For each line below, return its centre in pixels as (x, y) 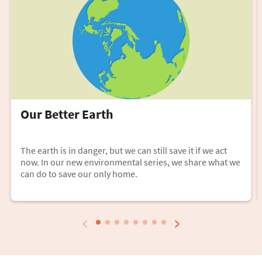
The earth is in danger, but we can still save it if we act (124, 150)
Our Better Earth (67, 114)
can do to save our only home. (79, 173)
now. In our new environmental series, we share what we (130, 162)
